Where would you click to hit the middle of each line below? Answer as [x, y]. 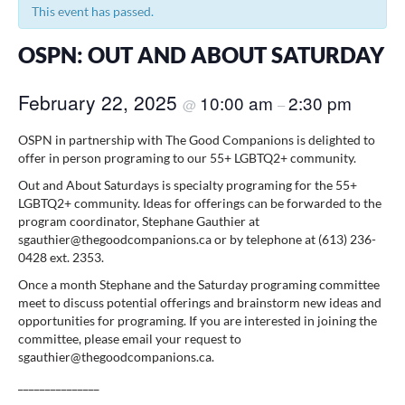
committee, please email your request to [130, 338]
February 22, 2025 [100, 102]
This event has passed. [93, 12]
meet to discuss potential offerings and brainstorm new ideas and [200, 302]
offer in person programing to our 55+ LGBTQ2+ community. [187, 157]
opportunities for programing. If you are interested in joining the [198, 320]
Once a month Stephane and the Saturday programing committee [199, 284]
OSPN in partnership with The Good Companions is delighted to [197, 139]
